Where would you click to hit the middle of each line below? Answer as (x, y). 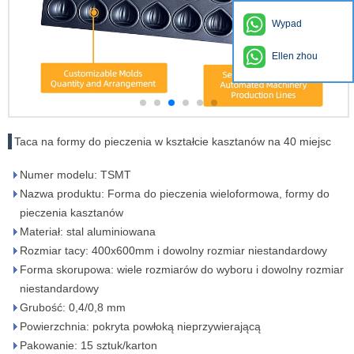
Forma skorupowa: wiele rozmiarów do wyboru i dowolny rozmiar (182, 269)
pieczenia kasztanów (72, 213)
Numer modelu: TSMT (75, 175)
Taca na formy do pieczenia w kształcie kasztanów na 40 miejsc (173, 141)
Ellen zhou (295, 56)
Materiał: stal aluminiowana (88, 232)
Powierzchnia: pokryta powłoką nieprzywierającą (140, 326)
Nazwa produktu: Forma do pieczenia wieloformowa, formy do (175, 194)
